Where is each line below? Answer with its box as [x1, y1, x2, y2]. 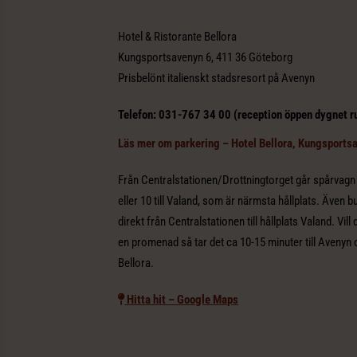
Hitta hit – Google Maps [127, 292, 239, 307]
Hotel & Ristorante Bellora [118, 29, 237, 44]
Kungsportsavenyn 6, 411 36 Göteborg [118, 49, 293, 65]
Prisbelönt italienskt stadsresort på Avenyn [118, 70, 316, 85]
